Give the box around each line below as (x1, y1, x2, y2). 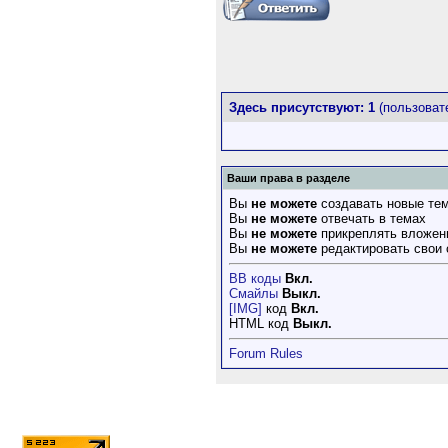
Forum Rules (229, 346, 303, 361)
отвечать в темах (317, 211, 426, 226)
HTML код (229, 316, 293, 331)
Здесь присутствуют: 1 (229, 100, 379, 115)
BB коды (229, 271, 281, 286)
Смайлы (229, 286, 278, 301)
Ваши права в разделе (227, 172, 350, 184)
